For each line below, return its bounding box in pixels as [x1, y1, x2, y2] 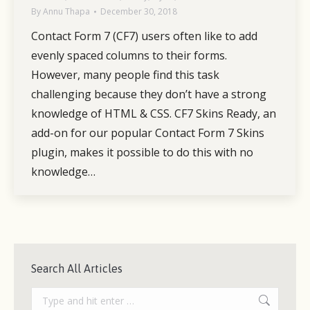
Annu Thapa [43, 6, 90, 18]
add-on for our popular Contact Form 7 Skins [31, 125, 264, 141]
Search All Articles [31, 262, 122, 275]
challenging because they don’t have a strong [31, 86, 266, 102]
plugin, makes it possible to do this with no [31, 145, 253, 161]
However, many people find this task [31, 67, 219, 83]
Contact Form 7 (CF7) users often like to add [31, 28, 257, 44]
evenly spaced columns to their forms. [31, 48, 227, 64]
